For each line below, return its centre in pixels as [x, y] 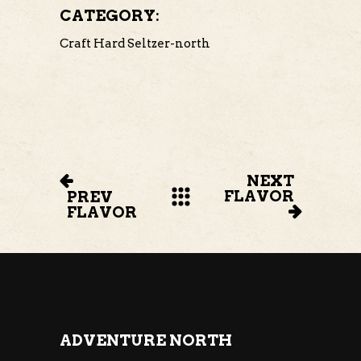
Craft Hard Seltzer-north [135, 43]
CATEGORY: [110, 15]
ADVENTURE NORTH [146, 340]
